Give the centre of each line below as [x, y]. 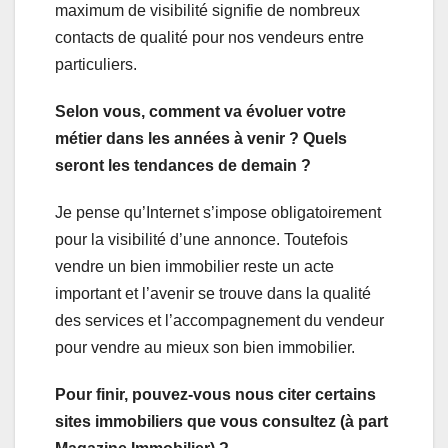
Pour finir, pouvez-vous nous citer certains [215, 395]
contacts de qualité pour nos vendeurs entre [209, 38]
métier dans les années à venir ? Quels [201, 139]
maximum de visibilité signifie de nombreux [207, 11]
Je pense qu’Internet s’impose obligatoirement [218, 213]
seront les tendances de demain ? [183, 166]
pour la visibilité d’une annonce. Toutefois [201, 240]
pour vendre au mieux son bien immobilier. [205, 348]
